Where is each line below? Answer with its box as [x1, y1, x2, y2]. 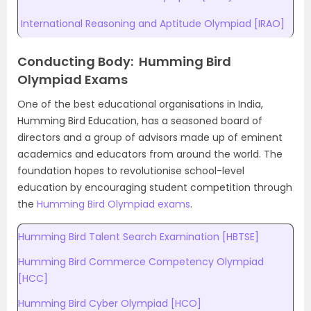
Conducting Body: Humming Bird [17, 53, 231, 70]
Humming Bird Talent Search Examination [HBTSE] [18, 230, 259, 244]
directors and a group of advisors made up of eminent [17, 131, 283, 144]
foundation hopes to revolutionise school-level [17, 164, 244, 178]
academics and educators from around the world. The [17, 147, 283, 161]
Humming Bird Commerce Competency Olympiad [18, 255, 264, 269]
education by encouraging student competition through [17, 180, 292, 194]
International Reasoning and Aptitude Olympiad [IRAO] [21, 17, 285, 31]
